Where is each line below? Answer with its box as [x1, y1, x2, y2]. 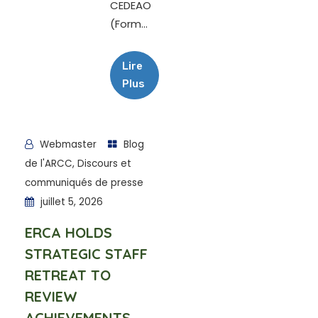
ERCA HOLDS [25, 224, 112, 241]
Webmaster [37, 138, 97, 151]
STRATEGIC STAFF [25, 245, 148, 263]
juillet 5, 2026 [38, 195, 103, 209]
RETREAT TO [25, 266, 111, 284]
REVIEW [25, 287, 77, 305]
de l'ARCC [25, 157, 72, 170]
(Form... [109, 16, 148, 31]
